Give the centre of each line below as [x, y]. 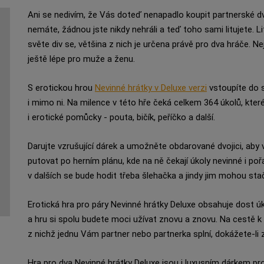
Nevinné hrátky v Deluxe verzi [151, 88]
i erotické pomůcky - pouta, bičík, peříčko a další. [122, 117]
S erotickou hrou [61, 88]
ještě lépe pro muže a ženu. [81, 59]
